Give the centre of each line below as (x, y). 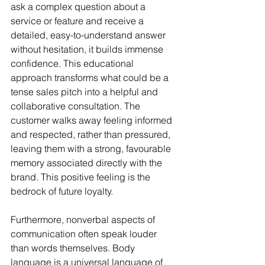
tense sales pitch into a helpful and (85, 92)
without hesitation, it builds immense (88, 49)
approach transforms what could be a (91, 78)
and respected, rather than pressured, (92, 135)
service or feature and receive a (78, 21)
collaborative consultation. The (77, 106)
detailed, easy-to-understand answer (89, 35)
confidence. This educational (73, 64)
